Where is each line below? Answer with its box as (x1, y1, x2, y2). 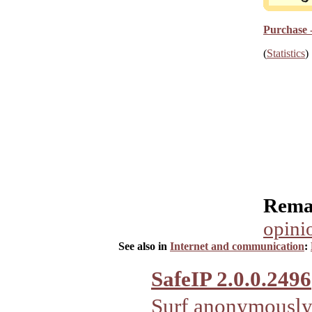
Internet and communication (170, 240, 304, 253)
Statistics (267, 47, 305, 60)
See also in (118, 240, 170, 253)
